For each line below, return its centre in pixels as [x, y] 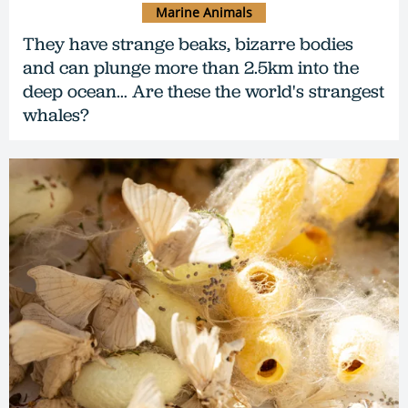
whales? [56, 115]
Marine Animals [204, 13]
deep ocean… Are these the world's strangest [204, 92]
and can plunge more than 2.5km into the [191, 68]
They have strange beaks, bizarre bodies [188, 44]
